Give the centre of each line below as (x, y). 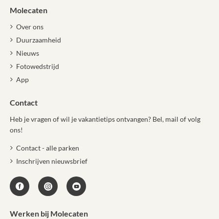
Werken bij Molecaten (49, 213)
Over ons (30, 27)
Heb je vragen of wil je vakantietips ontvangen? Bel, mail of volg (105, 119)
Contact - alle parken (47, 148)
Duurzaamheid (38, 40)
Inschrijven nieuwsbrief (52, 161)
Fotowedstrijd (37, 66)
